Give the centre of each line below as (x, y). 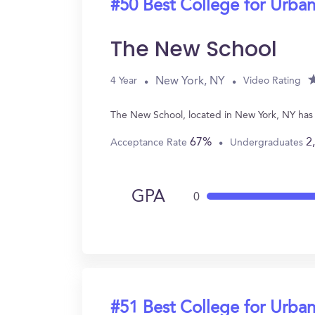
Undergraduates (268, 142)
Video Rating (272, 81)
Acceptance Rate (150, 142)
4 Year (124, 81)
